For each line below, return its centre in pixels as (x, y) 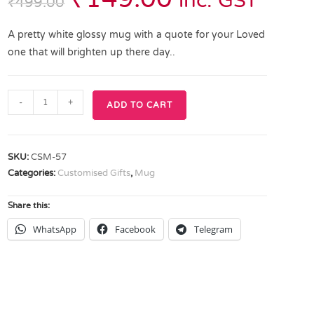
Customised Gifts (94, 173)
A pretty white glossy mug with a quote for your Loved (137, 35)
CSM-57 (49, 157)
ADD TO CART (140, 105)
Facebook (136, 229)
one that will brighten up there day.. (92, 52)
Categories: (33, 173)
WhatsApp (55, 229)
